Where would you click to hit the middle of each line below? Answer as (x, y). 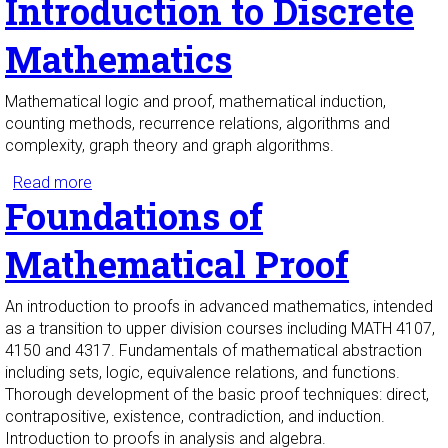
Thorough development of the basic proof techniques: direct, (217, 395)
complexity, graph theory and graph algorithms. (169, 146)
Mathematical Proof (177, 264)
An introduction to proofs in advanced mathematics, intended (219, 307)
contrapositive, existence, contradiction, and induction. (195, 417)
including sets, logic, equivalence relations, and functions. (202, 373)
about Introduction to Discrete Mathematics (245, 183)
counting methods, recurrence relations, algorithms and (197, 124)
